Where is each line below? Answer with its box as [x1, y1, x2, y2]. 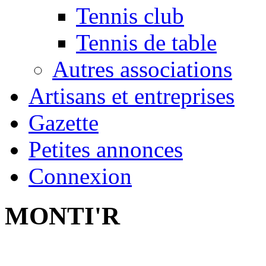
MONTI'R [5, 202, 120, 230]
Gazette [28, 110, 99, 136]
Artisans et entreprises [28, 83, 235, 109]
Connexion [28, 163, 132, 189]
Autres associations [52, 56, 232, 83]
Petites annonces [28, 137, 183, 163]
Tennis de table [76, 30, 217, 56]
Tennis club [76, 3, 184, 29]
